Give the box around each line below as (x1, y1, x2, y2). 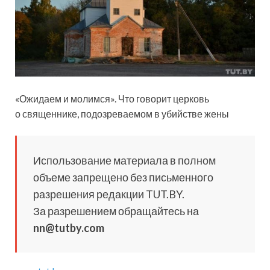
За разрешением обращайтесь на (33, 204, 199, 218)
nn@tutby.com (33, 221, 104, 234)
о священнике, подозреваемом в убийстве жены (15, 107, 229, 119)
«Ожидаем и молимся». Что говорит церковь (15, 92, 209, 104)
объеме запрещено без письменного (33, 170, 213, 184)
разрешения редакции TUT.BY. (33, 187, 184, 201)
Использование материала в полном (33, 153, 216, 167)
